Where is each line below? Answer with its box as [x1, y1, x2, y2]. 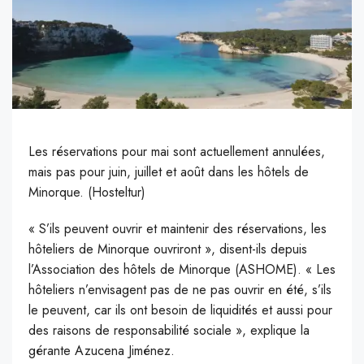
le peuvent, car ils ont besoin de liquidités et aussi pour [28, 301, 332, 320]
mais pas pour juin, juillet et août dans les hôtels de [28, 162, 309, 182]
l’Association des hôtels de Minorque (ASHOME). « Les [28, 260, 336, 279]
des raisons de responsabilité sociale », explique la [28, 321, 310, 340]
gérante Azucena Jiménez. [28, 341, 175, 361]
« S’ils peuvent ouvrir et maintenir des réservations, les [28, 219, 327, 239]
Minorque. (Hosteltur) [28, 183, 145, 202]
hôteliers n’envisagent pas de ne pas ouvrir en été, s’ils [28, 280, 331, 300]
